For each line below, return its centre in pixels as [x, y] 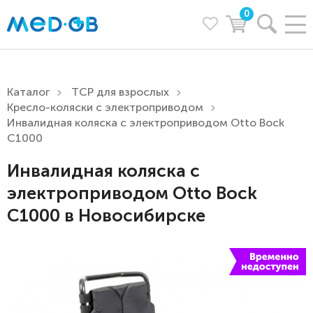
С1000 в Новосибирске [106, 216]
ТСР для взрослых [120, 92]
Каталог [28, 92]
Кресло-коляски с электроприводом [105, 107]
